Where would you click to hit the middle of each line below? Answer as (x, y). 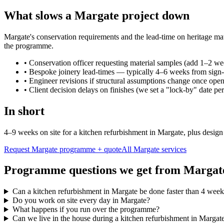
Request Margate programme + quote (63, 149)
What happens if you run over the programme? (86, 209)
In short (24, 111)
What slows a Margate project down (97, 15)
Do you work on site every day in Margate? (81, 200)
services (173, 149)
